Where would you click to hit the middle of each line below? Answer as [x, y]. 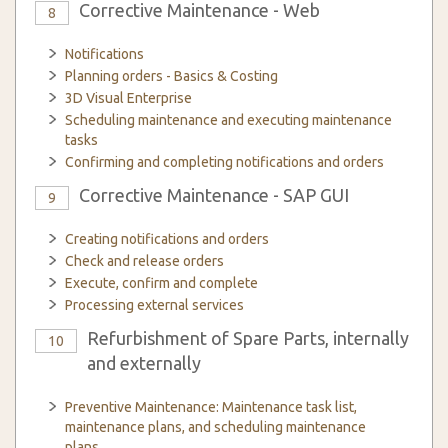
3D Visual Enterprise [128, 98]
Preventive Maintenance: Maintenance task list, [211, 407]
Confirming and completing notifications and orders [224, 162]
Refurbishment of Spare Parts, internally [248, 338]
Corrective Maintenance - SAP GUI [214, 195]
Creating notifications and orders [167, 239]
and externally [144, 363]
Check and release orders [144, 261]
